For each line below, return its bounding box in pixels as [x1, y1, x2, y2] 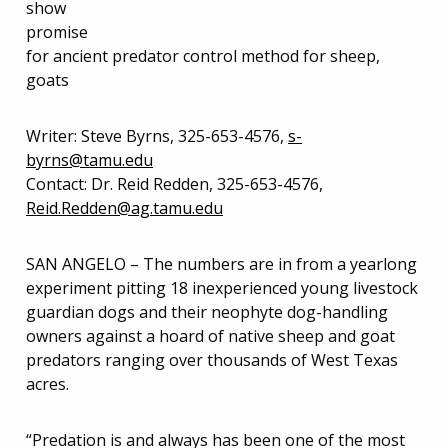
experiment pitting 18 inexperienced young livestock [26, 277, 418, 299]
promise [26, 21, 88, 43]
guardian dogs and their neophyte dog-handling [26, 301, 388, 323]
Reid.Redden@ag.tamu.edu [26, 197, 223, 219]
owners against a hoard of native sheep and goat [26, 325, 395, 347]
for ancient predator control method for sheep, [26, 45, 380, 67]
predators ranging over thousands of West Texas [26, 349, 398, 371]
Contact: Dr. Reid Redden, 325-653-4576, [26, 173, 323, 195]
